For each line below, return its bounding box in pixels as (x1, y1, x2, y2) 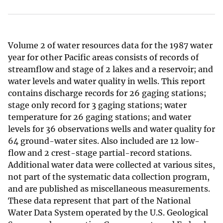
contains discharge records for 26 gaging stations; (8, 88, 206, 99)
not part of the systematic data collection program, (8, 172, 210, 182)
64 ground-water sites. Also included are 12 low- (8, 136, 200, 146)
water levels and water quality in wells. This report (8, 76, 206, 87)
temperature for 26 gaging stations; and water (8, 112, 191, 122)
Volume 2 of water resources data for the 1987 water (8, 40, 213, 51)
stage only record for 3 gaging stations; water (8, 100, 187, 111)
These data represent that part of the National (8, 196, 191, 206)
